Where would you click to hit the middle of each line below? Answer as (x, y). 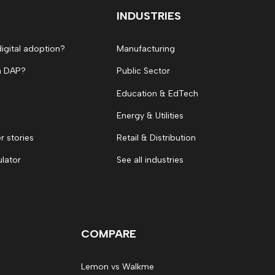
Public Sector (143, 71)
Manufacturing (146, 49)
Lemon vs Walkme (118, 266)
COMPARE (109, 234)
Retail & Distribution (156, 138)
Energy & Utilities (150, 115)
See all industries (150, 160)
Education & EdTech (157, 93)
